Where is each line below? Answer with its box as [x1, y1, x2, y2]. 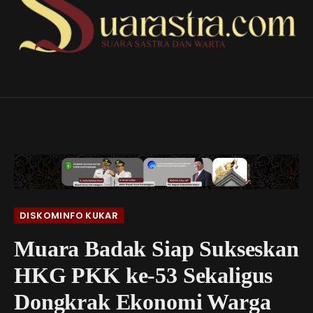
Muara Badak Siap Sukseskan [14, 236, 299, 262]
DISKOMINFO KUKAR [20, 209, 119, 223]
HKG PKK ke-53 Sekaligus [14, 263, 273, 289]
